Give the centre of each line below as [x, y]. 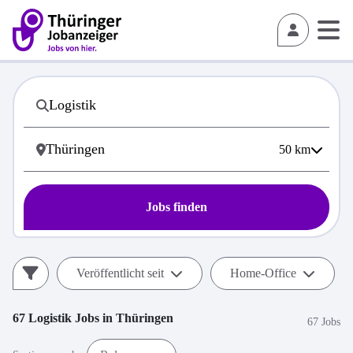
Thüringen [145, 318]
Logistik [50, 318]
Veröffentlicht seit [120, 273]
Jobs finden [176, 207]
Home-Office [263, 273]
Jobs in [94, 318]
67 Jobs [324, 321]
